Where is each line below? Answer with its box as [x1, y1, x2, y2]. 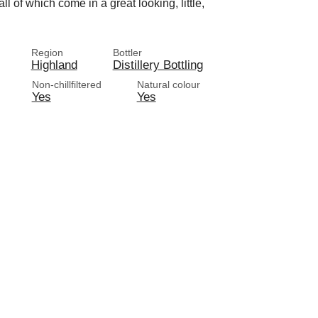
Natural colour [136, 79, 200, 90]
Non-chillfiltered [31, 79, 102, 90]
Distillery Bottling [112, 57, 203, 72]
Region [31, 47, 63, 58]
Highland [31, 57, 77, 72]
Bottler [112, 47, 142, 58]
